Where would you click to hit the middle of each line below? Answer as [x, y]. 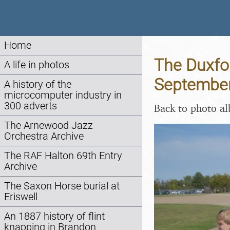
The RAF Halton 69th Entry [63, 156]
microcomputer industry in [63, 95]
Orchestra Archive [44, 136]
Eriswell [21, 197]
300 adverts [31, 106]
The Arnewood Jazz [49, 126]
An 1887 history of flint [54, 216]
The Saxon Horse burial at [62, 186]
